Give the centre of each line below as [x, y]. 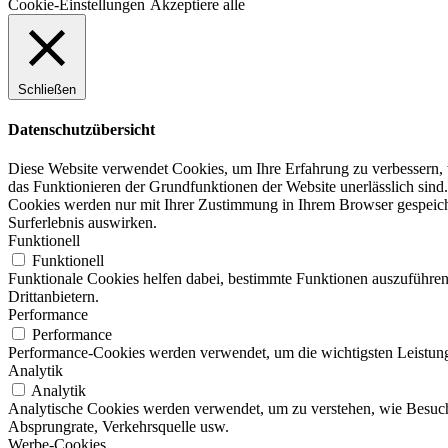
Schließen [47, 89]
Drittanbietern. [53, 297]
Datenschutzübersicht [81, 130]
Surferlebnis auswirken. [82, 223]
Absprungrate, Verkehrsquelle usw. [118, 427]
